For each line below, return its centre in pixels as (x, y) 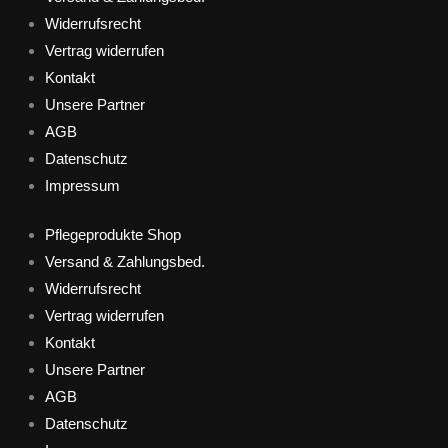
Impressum (82, 185)
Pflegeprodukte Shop (113, 234)
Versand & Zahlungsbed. (125, 261)
